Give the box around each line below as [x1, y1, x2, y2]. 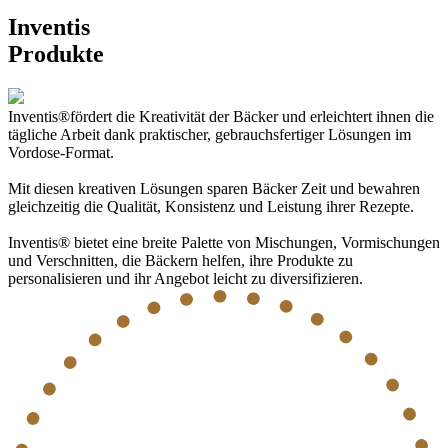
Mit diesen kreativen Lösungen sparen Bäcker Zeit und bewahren [8, 180, 420, 198]
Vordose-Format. [8, 144, 114, 162]
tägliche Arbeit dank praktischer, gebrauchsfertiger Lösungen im [8, 126, 411, 144]
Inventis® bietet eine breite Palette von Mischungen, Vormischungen [8, 234, 440, 252]
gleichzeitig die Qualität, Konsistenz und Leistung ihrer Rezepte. [8, 198, 414, 216]
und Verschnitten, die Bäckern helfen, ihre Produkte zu [8, 252, 353, 270]
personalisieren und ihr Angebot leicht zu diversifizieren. [8, 270, 363, 288]
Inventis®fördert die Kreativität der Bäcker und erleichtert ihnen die [8, 108, 434, 126]
